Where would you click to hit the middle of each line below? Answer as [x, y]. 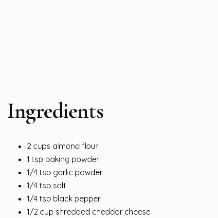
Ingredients [56, 110]
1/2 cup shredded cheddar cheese [89, 211]
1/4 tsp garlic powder [65, 172]
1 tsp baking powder [63, 159]
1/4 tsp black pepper [64, 198]
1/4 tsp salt [46, 185]
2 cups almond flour [63, 146]
